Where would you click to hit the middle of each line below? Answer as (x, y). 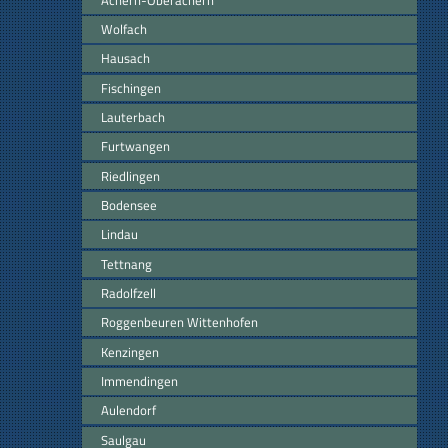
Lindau (119, 234)
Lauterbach (133, 116)
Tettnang (126, 263)
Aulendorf (128, 410)
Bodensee (129, 204)
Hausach (125, 58)
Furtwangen (135, 146)
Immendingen (139, 380)
